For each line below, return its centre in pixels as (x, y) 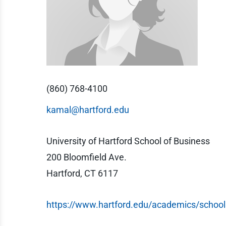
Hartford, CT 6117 (82, 173)
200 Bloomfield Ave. (87, 157)
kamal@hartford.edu (88, 110)
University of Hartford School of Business (128, 141)
